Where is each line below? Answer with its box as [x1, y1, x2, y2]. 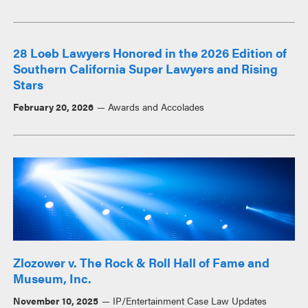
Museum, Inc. [13, 269, 92, 287]
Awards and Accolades [107, 100, 204, 114]
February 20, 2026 [13, 100, 94, 114]
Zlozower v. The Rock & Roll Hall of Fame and [13, 254, 270, 272]
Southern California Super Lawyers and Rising [13, 60, 278, 78]
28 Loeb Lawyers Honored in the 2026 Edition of [13, 44, 287, 62]
